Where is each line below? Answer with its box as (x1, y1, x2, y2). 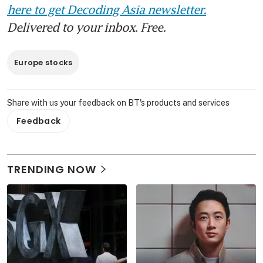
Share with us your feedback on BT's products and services (7, 97, 230, 107)
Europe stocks (14, 56, 73, 68)
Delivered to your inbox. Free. (7, 19, 166, 34)
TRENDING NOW (7, 161, 96, 177)
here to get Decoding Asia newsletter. (7, 2, 206, 16)
